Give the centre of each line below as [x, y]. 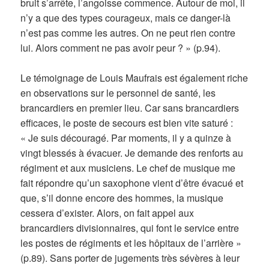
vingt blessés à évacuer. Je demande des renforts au [132, 153]
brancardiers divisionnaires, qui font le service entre [130, 228]
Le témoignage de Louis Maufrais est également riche [134, 78]
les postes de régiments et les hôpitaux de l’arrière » [131, 243]
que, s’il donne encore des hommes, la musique [122, 198]
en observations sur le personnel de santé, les [118, 93]
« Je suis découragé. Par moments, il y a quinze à [126, 138]
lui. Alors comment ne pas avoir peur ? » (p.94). [121, 47]
